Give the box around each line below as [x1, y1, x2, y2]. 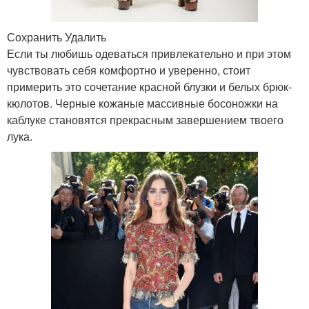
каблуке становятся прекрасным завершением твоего [7, 111, 283, 128]
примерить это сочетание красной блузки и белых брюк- [7, 78, 292, 94]
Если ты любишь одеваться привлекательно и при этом [7, 45, 291, 61]
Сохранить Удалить [7, 28, 106, 45]
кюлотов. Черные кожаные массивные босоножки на [7, 94, 278, 111]
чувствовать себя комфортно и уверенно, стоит [7, 61, 250, 78]
